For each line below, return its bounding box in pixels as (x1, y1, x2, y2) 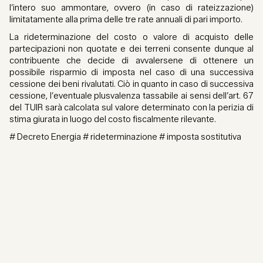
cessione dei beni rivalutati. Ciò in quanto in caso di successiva (9, 79, 254, 90)
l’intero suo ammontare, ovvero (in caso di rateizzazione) (9, 2, 254, 14)
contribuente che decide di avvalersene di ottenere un (9, 55, 254, 66)
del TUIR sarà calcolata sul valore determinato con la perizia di (9, 102, 254, 113)
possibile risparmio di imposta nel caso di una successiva (9, 67, 254, 78)
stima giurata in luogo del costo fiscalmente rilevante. (9, 114, 216, 125)
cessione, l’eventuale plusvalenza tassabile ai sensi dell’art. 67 (9, 90, 254, 102)
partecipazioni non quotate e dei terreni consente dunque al (9, 43, 254, 55)
